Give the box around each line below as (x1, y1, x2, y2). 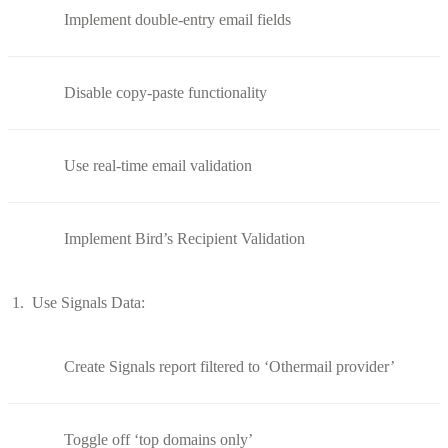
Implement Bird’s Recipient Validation (64, 229, 305, 247)
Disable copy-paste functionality (64, 83, 267, 101)
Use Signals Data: (32, 293, 145, 311)
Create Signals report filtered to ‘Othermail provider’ (64, 357, 395, 375)
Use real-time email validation (64, 156, 252, 174)
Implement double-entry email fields (64, 10, 291, 28)
